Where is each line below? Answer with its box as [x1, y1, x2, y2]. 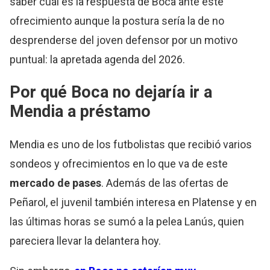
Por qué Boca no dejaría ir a [10, 83, 213, 102]
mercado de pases [10, 176, 102, 189]
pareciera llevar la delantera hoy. [10, 234, 162, 247]
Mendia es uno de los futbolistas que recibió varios [10, 137, 253, 151]
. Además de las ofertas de [101, 176, 229, 189]
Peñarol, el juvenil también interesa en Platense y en [10, 195, 257, 209]
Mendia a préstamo [10, 102, 151, 122]
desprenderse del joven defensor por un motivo [10, 33, 238, 46]
